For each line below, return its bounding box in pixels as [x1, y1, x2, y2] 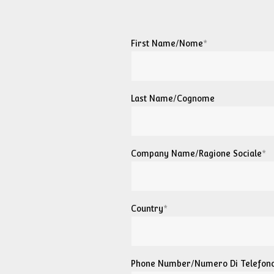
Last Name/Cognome [131, 94, 215, 103]
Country [131, 204, 163, 213]
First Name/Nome [131, 39, 203, 48]
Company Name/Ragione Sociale [131, 149, 262, 158]
